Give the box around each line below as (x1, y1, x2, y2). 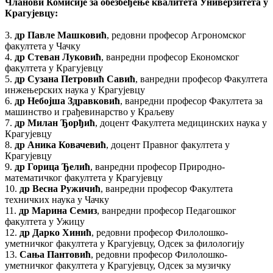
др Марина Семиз (19, 205, 97, 216)
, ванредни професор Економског (101, 51, 239, 62)
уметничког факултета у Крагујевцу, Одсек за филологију (5, 238, 244, 249)
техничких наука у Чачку (5, 194, 109, 205)
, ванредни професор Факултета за (120, 95, 263, 106)
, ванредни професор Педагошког (97, 205, 236, 216)
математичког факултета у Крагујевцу (5, 172, 163, 183)
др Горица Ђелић (15, 161, 90, 172)
